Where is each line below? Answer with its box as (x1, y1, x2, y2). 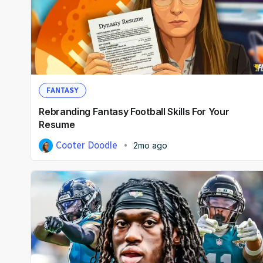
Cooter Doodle (56, 139, 118, 151)
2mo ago (133, 140, 167, 150)
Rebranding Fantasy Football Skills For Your (39, 105, 230, 117)
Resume (39, 118, 75, 130)
